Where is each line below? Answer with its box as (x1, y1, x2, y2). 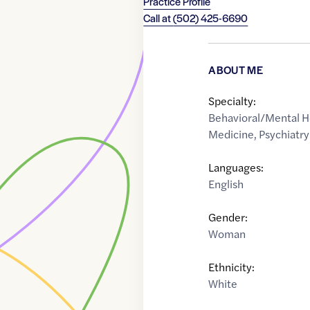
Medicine (208, 126, 255, 143)
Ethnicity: (208, 259, 255, 275)
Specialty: (208, 93, 257, 109)
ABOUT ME (208, 62, 263, 77)
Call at (143, 10, 174, 26)
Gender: (208, 209, 248, 226)
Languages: (208, 159, 264, 176)
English (208, 176, 244, 192)
